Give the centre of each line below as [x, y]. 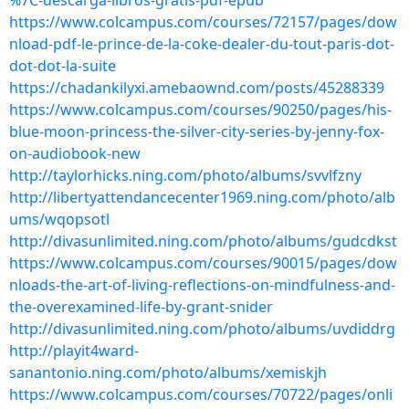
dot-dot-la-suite [63, 66]
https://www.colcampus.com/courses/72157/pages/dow [203, 22]
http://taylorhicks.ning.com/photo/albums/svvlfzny [185, 175]
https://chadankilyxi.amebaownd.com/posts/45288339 [197, 88]
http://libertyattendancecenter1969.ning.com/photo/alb [202, 197]
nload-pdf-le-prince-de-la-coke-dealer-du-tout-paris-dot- [202, 44]
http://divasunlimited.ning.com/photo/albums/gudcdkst [203, 241]
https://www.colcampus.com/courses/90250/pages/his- [200, 110]
